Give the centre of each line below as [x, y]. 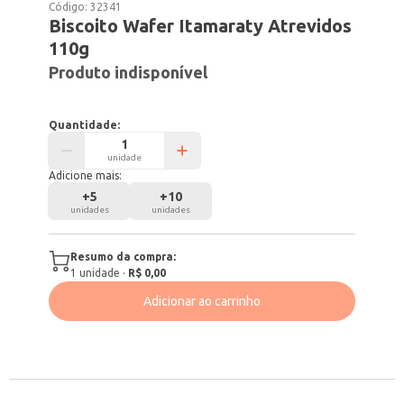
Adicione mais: [86, 175]
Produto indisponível [129, 72]
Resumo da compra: [124, 257]
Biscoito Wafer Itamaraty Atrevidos [201, 26]
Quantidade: [85, 125]
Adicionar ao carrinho [202, 301]
